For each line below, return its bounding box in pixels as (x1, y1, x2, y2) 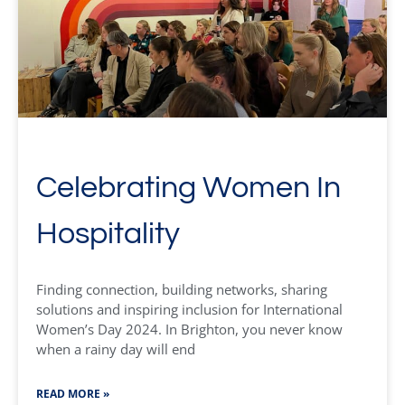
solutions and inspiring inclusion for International (36, 300, 343, 318)
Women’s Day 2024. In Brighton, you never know (36, 320, 343, 338)
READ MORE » (36, 386, 109, 401)
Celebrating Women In (36, 172, 341, 203)
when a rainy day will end (36, 340, 195, 358)
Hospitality (36, 218, 180, 250)
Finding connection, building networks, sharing (36, 280, 327, 298)
